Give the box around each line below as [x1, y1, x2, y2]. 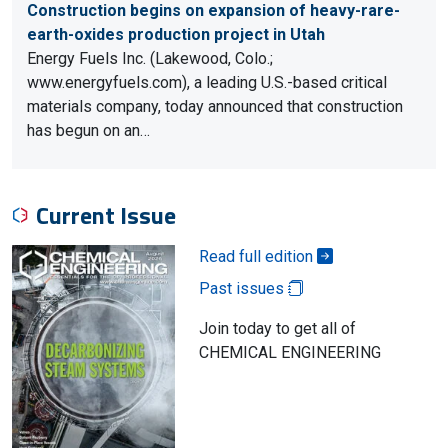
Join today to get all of [198, 319, 356, 338]
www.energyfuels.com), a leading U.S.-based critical [27, 73, 387, 92]
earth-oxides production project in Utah [27, 25, 325, 44]
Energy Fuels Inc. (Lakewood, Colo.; [27, 49, 273, 68]
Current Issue [36, 197, 176, 233]
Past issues [198, 279, 288, 298]
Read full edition [198, 247, 317, 266]
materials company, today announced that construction [27, 97, 403, 116]
